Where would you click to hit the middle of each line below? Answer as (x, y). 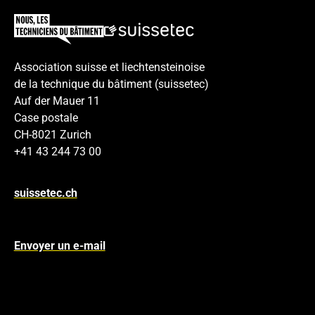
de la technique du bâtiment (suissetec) (111, 84)
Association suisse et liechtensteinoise (109, 67)
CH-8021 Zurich (52, 135)
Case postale (46, 118)
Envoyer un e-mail (59, 246)
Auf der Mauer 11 (57, 101)
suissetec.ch (45, 193)
